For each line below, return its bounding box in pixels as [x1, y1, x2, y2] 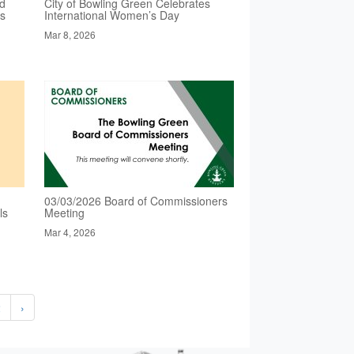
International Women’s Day [43, 7, 179, 24]
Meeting [43, 205, 85, 221]
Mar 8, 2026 [43, 28, 96, 42]
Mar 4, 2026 [43, 225, 96, 239]
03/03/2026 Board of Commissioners [43, 193, 228, 209]
